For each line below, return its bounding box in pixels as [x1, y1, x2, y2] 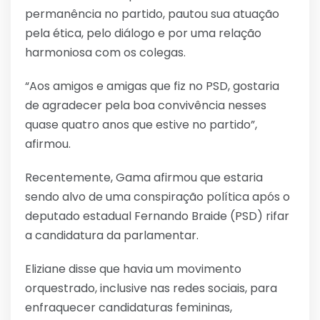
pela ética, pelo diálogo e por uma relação [25, 24, 261, 41]
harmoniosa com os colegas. [25, 44, 186, 61]
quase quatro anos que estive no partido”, [25, 116, 257, 133]
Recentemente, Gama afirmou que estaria [25, 169, 263, 186]
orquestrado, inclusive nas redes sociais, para [25, 279, 277, 296]
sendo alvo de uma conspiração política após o [25, 188, 290, 205]
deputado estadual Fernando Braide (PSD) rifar [25, 207, 289, 224]
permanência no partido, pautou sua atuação [25, 5, 279, 22]
